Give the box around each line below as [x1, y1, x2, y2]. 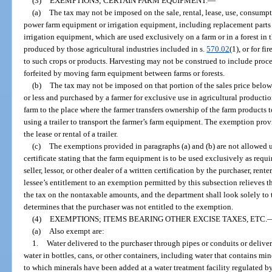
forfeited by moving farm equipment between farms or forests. [24, 68, 225, 78]
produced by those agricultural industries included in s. [24, 44, 207, 53]
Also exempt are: [49, 226, 104, 236]
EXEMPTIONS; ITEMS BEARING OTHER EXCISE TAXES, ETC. [49, 214, 267, 223]
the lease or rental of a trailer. [24, 129, 118, 138]
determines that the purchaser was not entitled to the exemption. [24, 202, 234, 211]
